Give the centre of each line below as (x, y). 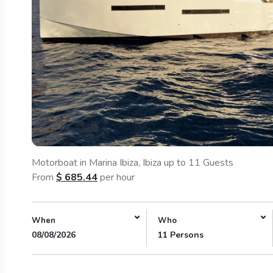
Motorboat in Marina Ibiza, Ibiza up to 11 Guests (133, 162)
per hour (116, 177)
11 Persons (181, 235)
